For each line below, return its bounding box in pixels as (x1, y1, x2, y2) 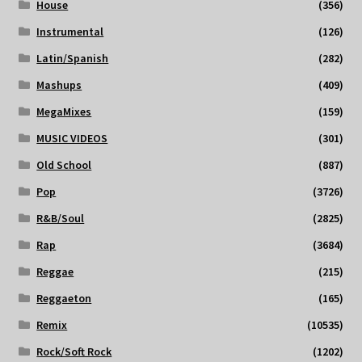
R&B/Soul (36, 211, 85, 226)
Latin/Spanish (36, 51, 109, 66)
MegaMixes (36, 104, 92, 120)
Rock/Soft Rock (36, 344, 112, 360)
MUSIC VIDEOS (36, 131, 108, 146)
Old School (36, 158, 92, 173)
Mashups (36, 78, 82, 93)
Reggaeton (36, 291, 92, 306)
